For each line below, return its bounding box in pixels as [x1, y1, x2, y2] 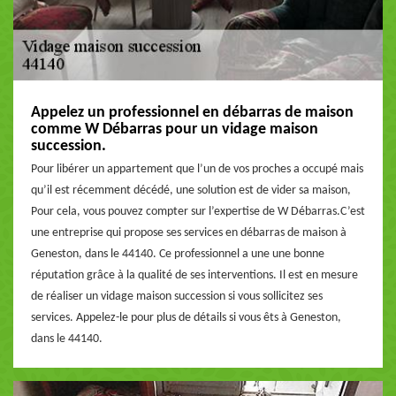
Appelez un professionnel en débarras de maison [31, 104, 354, 121]
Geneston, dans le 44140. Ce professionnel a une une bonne [31, 247, 324, 261]
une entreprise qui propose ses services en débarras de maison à [31, 226, 346, 240]
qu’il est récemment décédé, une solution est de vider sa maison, [31, 184, 351, 197]
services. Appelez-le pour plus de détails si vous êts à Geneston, [31, 311, 341, 324]
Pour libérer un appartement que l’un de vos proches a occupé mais [31, 163, 363, 176]
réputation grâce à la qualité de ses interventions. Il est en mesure [31, 269, 358, 282]
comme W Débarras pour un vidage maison [31, 121, 318, 138]
